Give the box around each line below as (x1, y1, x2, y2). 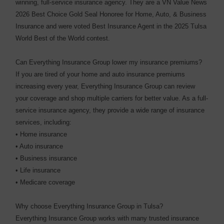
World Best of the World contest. (15, 34, 110, 42)
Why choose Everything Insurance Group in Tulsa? (15, 202, 163, 210)
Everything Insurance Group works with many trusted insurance (15, 214, 199, 222)
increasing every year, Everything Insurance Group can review (15, 82, 195, 90)
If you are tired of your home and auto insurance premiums (15, 70, 185, 78)
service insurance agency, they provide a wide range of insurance (15, 106, 205, 114)
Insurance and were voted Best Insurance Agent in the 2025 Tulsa (15, 22, 207, 30)
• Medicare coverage (15, 178, 75, 186)
